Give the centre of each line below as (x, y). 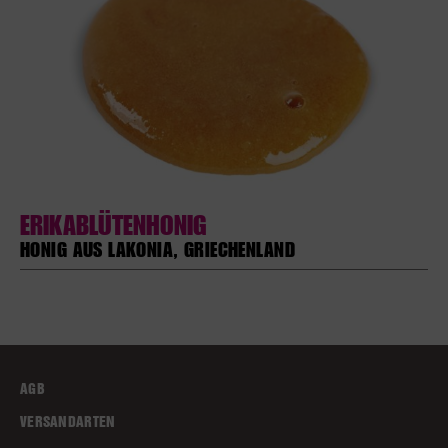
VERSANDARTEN (68, 422)
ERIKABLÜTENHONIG (113, 224)
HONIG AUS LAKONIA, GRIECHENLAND (158, 249)
